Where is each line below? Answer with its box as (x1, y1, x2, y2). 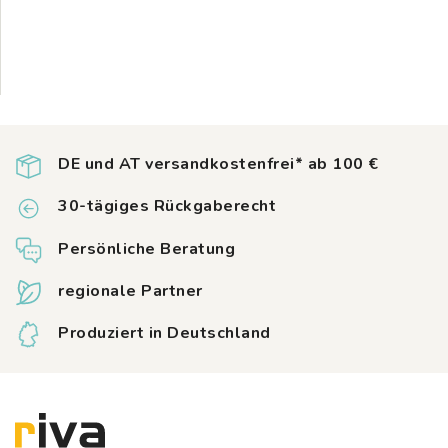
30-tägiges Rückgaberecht (58, 195, 276, 218)
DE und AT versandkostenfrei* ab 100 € (58, 153, 379, 176)
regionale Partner (58, 279, 203, 302)
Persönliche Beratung (58, 237, 235, 260)
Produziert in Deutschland (58, 321, 271, 344)
